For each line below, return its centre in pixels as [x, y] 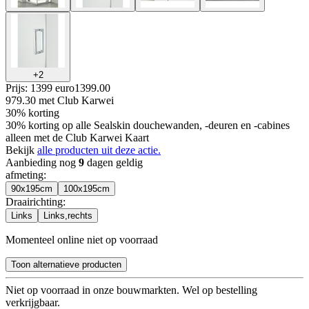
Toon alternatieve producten [66, 264]
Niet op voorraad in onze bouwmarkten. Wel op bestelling [131, 290]
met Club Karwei [76, 100]
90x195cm [32, 188]
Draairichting [34, 201]
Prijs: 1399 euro [40, 88]
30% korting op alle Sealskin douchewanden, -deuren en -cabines [148, 125]
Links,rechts [68, 215]
